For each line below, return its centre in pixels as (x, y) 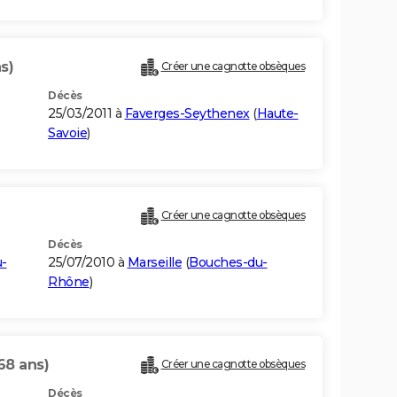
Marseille (154, 263)
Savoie (67, 133)
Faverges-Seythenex (187, 114)
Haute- (277, 114)
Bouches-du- (228, 263)
